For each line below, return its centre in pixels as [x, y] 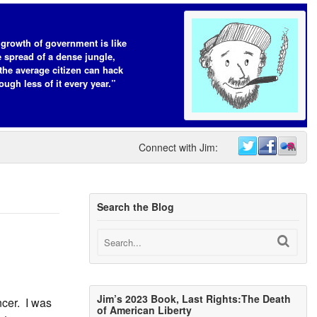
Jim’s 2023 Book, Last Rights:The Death [194, 299]
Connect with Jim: [178, 147]
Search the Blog [136, 207]
